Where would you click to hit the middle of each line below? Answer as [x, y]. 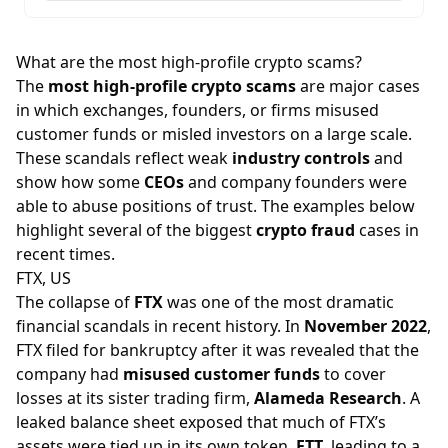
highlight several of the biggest [136, 229]
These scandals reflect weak [124, 157]
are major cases [358, 85]
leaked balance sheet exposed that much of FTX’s [201, 421]
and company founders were [295, 181]
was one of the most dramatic [278, 301]
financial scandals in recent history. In [160, 325]
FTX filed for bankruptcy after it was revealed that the [217, 349]
